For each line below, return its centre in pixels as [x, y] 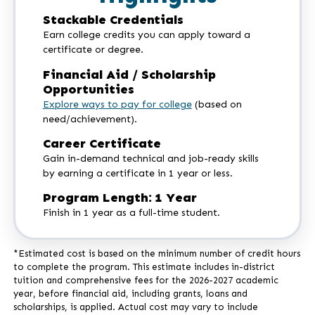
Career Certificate [102, 143]
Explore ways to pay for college [117, 104]
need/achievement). [90, 119]
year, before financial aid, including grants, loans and [130, 294]
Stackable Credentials [113, 20]
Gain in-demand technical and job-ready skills [150, 158]
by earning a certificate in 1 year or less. [137, 173]
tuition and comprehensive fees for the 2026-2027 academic [146, 281]
